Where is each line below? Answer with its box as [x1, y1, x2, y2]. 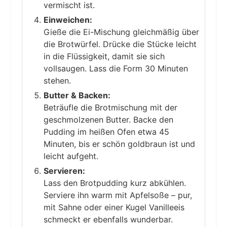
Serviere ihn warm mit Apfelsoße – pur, [43, 190, 192, 201]
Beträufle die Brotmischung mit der [43, 102, 177, 113]
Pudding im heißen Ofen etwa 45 [43, 127, 169, 137]
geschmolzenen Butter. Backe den [43, 115, 173, 125]
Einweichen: [43, 15, 92, 25]
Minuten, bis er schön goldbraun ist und [43, 139, 195, 149]
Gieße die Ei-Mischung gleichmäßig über [43, 27, 199, 37]
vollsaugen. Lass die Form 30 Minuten [43, 63, 188, 74]
